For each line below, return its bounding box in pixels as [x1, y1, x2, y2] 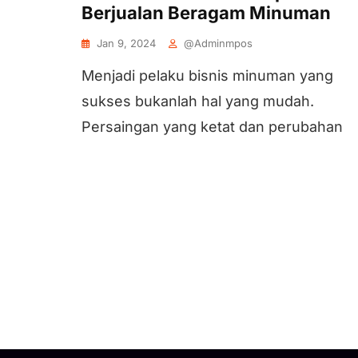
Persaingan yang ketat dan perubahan [82, 118, 343, 135]
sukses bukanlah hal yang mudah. [82, 93, 314, 109]
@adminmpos [184, 37, 253, 50]
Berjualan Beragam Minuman [82, 2, 331, 23]
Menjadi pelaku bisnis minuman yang [82, 67, 333, 84]
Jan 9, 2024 [97, 37, 156, 50]
